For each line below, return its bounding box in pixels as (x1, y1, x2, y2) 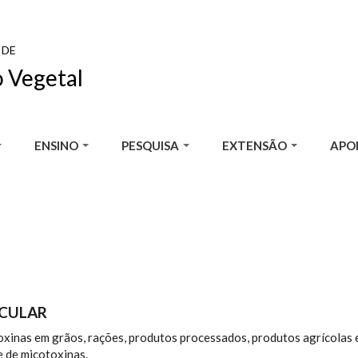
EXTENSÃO (222, 138, 289, 153)
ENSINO (34, 138, 81, 153)
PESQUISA (121, 138, 181, 153)
